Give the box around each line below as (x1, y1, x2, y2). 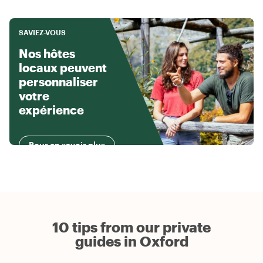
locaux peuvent (19, 60, 107, 75)
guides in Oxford (75, 232, 188, 250)
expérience (19, 103, 84, 117)
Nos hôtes (19, 46, 75, 61)
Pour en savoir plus (29, 140, 105, 150)
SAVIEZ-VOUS (19, 28, 66, 37)
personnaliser (19, 75, 98, 89)
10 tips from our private (52, 218, 211, 236)
